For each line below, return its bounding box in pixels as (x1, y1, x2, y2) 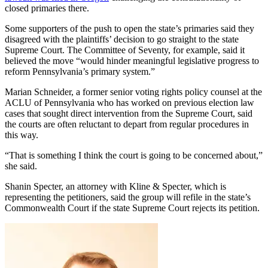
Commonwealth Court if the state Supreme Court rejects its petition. (5, 202, 260, 213)
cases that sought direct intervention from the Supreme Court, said (5, 108, 252, 118)
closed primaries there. (5, 2, 89, 13)
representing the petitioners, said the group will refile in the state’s (5, 191, 251, 202)
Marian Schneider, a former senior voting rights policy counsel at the (5, 86, 262, 97)
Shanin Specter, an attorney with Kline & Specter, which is (5, 181, 226, 191)
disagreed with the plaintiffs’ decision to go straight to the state (5, 33, 239, 44)
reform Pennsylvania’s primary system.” (5, 66, 155, 77)
